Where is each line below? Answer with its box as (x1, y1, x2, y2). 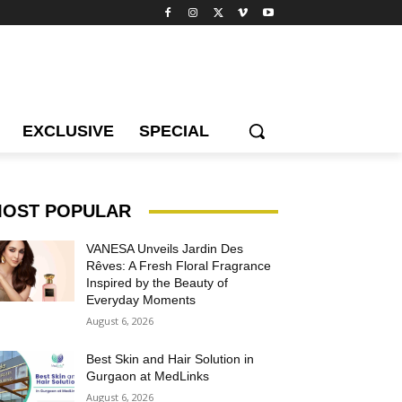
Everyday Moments (86, 293, 197, 307)
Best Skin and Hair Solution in (86, 352, 255, 366)
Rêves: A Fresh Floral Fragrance (86, 258, 272, 273)
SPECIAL (139, 122, 209, 140)
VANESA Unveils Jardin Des (86, 241, 244, 256)
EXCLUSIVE (22, 122, 114, 140)
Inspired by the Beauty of (86, 275, 229, 290)
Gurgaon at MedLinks (86, 369, 210, 383)
